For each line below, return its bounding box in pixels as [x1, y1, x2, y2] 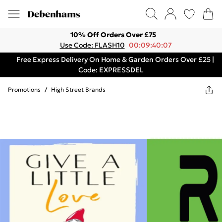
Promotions [8, 86, 41, 93]
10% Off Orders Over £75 [70, 30, 156, 39]
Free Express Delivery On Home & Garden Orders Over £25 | [16, 55, 214, 64]
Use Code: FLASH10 [59, 41, 125, 50]
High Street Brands [51, 86, 106, 93]
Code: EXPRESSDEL [78, 65, 144, 74]
